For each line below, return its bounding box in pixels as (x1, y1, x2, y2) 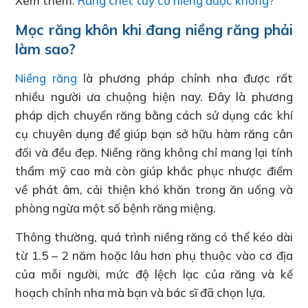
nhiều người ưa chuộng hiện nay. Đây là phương (15, 89, 293, 104)
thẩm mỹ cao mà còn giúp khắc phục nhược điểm (15, 163, 293, 178)
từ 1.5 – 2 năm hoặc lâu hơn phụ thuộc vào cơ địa (15, 247, 293, 263)
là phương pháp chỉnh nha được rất (77, 70, 293, 85)
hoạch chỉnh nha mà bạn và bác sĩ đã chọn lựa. (15, 285, 266, 300)
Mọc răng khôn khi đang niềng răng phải (15, 20, 293, 38)
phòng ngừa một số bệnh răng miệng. (15, 200, 217, 215)
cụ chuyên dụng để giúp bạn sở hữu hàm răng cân (15, 126, 293, 141)
